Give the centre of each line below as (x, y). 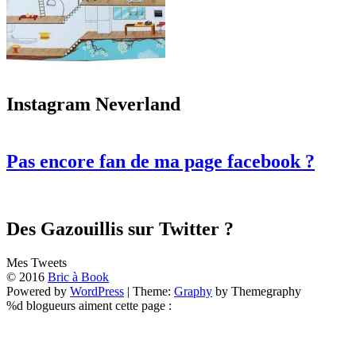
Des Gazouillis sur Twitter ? (120, 228)
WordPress (97, 291)
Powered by (38, 291)
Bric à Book (78, 277)
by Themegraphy (257, 291)
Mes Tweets (37, 262)
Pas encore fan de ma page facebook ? (161, 161)
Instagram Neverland (93, 104)
